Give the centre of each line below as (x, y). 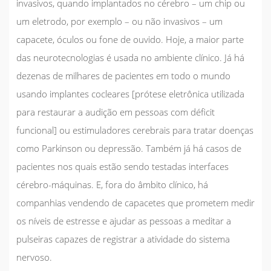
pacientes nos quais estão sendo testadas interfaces (122, 166)
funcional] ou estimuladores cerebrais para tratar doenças (135, 130)
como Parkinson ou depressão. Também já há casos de (129, 148)
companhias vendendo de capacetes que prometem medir (135, 202)
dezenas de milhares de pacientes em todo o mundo (123, 75)
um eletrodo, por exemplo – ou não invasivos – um (119, 21)
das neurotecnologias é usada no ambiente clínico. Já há (130, 57)
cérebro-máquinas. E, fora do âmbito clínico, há (112, 184)
